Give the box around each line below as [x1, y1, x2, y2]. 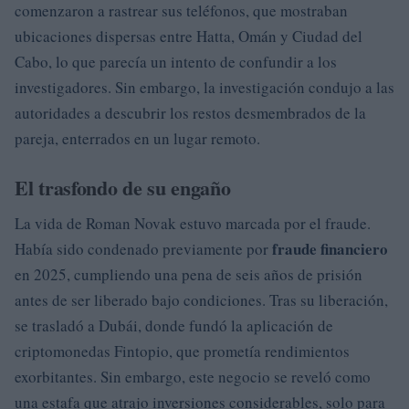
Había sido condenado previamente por [15, 237, 272, 259]
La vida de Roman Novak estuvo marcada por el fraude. [15, 212, 371, 234]
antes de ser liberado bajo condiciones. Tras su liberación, [15, 288, 388, 310]
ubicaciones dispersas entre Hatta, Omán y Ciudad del [15, 25, 362, 47]
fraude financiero [272, 236, 388, 260]
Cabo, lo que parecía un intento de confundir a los [15, 50, 337, 72]
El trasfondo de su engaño [15, 172, 231, 203]
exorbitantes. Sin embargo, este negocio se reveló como [15, 365, 371, 387]
